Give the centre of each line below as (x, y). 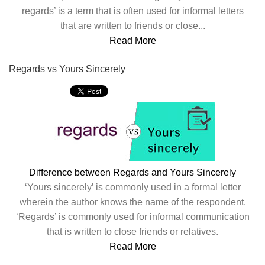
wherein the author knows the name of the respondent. (132, 202)
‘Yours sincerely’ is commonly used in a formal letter (132, 187)
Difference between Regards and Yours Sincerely (132, 172)
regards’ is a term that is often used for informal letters (132, 11)
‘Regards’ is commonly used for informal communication (132, 217)
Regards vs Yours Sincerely (67, 69)
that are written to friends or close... (132, 26)
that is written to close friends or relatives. (132, 232)
